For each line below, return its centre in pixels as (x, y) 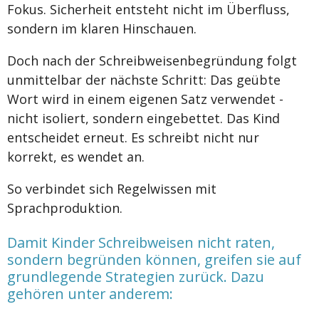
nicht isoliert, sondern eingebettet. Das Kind (143, 119)
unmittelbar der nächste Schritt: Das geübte (144, 80)
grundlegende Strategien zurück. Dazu (136, 276)
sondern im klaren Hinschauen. (102, 29)
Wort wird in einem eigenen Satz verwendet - (145, 99)
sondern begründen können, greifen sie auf (154, 259)
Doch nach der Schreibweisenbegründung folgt (152, 61)
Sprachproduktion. (65, 208)
